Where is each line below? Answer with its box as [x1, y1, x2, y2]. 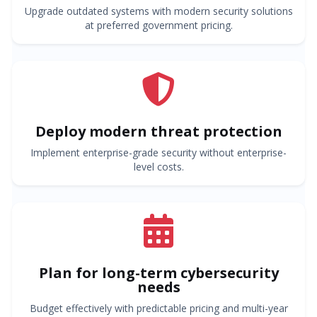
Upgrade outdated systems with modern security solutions [24, 4, 293, 18]
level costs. [133, 159, 184, 173]
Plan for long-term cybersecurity [38, 263, 279, 282]
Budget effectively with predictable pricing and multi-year [29, 301, 288, 315]
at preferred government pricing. [84, 18, 233, 32]
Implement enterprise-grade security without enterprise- [30, 145, 287, 159]
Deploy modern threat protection [35, 121, 282, 141]
